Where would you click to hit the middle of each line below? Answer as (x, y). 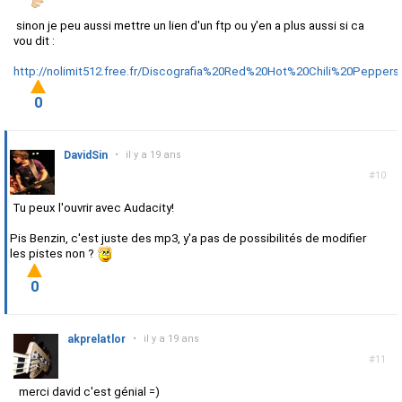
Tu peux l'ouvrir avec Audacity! (92, 208)
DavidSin (86, 156)
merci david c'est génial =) (87, 392)
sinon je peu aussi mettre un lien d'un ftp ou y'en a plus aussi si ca (189, 26)
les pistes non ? (53, 254)
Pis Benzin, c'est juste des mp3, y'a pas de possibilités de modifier (188, 239)
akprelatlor (96, 340)
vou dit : (34, 41)
